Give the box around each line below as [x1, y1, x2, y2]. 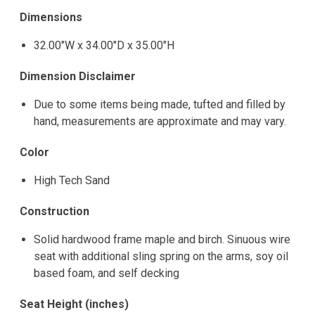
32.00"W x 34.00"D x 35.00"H [34, 39, 174, 53]
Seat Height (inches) [20, 297, 129, 311]
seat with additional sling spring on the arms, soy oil [34, 250, 288, 264]
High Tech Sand [34, 174, 110, 188]
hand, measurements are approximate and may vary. [34, 115, 286, 129]
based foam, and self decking [34, 266, 179, 281]
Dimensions [20, 11, 82, 25]
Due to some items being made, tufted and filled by [34, 98, 285, 112]
